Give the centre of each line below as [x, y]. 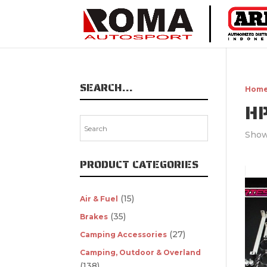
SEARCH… [107, 88]
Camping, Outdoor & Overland [141, 252]
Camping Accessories [124, 235]
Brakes [94, 217]
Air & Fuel [99, 199]
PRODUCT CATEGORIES [139, 164]
